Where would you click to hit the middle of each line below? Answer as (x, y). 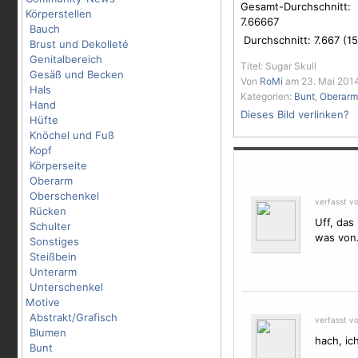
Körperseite (58, 165)
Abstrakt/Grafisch (74, 317)
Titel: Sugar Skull (278, 66)
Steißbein (53, 257)
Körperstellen (59, 14)
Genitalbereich (66, 59)
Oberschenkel (64, 196)
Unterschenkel (66, 287)
